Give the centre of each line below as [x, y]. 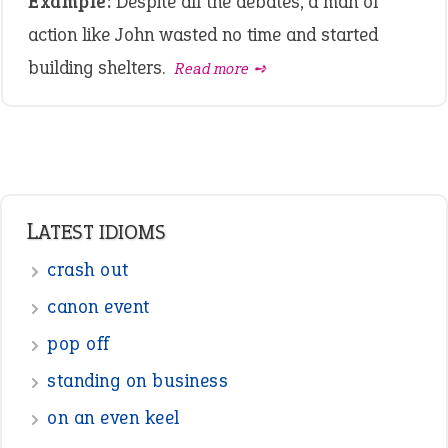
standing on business [137, 380]
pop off [78, 343]
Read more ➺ [221, 68]
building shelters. [99, 67]
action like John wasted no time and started [203, 34]
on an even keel [113, 417]
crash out [88, 269]
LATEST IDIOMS [102, 232]
